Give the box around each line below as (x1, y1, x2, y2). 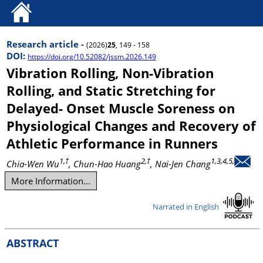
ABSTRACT (6, 236, 59, 250)
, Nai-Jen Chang (150, 158, 211, 170)
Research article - (6, 38, 86, 50)
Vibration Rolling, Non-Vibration (6, 64, 214, 82)
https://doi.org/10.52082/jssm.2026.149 (28, 52, 156, 62)
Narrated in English (153, 201, 219, 212)
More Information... (11, 175, 90, 187)
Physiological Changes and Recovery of (6, 117, 256, 134)
